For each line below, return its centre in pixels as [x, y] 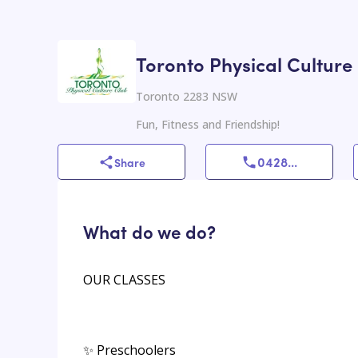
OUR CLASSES [124, 279]
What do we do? [149, 231]
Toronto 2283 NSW [187, 97]
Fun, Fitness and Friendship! [208, 125]
